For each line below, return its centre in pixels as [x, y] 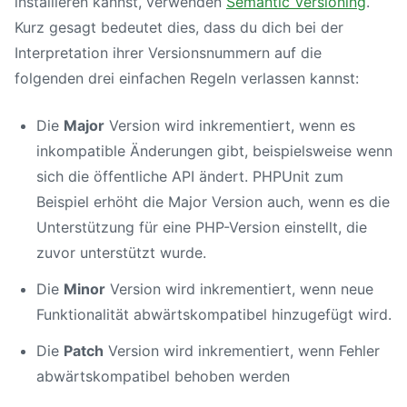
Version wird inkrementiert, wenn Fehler [242, 350]
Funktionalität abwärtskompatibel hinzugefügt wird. [214, 314]
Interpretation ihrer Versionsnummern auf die [168, 52]
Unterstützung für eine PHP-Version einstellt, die [202, 227]
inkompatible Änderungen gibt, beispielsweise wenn [214, 150]
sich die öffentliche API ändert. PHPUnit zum [190, 176]
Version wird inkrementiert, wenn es [230, 125]
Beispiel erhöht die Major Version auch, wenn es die [213, 201]
